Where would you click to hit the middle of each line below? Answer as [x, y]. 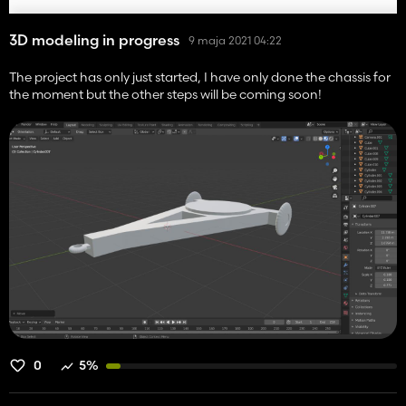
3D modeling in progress [94, 39]
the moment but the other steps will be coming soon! [165, 94]
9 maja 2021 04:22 [235, 41]
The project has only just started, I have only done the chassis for [200, 77]
